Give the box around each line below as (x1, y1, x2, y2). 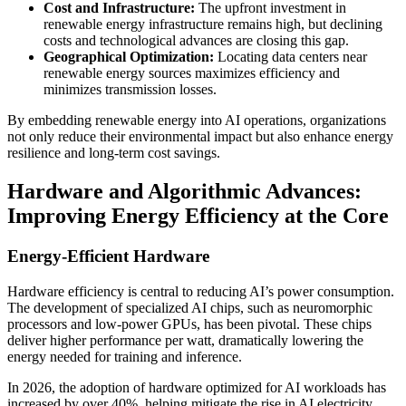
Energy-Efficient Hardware (7, 246, 209, 266)
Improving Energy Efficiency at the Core (7, 204, 389, 228)
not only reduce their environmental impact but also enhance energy (7, 129, 393, 145)
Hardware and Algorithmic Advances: (7, 179, 362, 204)
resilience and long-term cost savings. (7, 145, 220, 161)
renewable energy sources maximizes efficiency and (43, 65, 340, 82)
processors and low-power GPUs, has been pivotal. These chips (7, 315, 372, 332)
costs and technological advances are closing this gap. (43, 33, 349, 49)
